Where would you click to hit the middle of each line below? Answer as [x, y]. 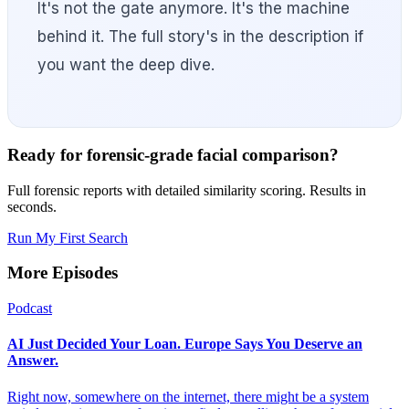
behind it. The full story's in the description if [200, 37]
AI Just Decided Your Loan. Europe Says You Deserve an [185, 344]
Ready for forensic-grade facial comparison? [173, 154]
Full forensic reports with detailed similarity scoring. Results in [187, 190]
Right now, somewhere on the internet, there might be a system [188, 396]
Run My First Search [68, 237]
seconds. [32, 206]
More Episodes [63, 273]
